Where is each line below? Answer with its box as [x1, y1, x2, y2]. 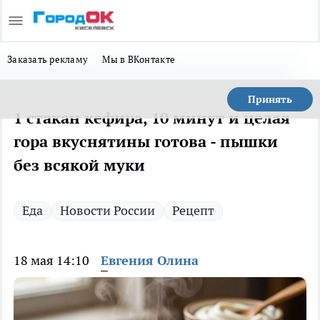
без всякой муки [14, 155, 145, 175]
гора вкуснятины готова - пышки [14, 131, 278, 151]
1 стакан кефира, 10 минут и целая [14, 108, 290, 128]
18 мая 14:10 [14, 252, 89, 269]
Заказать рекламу [7, 53, 89, 66]
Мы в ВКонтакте [102, 53, 176, 66]
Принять [248, 93, 292, 106]
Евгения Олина [101, 252, 199, 269]
